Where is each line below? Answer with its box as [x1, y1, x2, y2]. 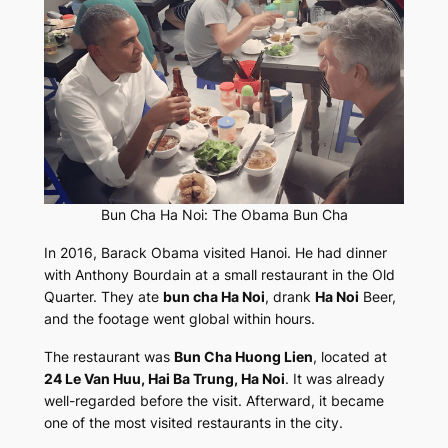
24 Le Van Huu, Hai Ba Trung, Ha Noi [43, 369, 285, 387]
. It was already [284, 369, 385, 387]
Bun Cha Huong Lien [173, 347, 313, 365]
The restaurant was [43, 347, 174, 365]
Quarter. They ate [43, 287, 163, 305]
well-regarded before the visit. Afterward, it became [43, 391, 384, 409]
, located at [312, 347, 387, 365]
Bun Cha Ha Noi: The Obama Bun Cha [100, 205, 348, 223]
